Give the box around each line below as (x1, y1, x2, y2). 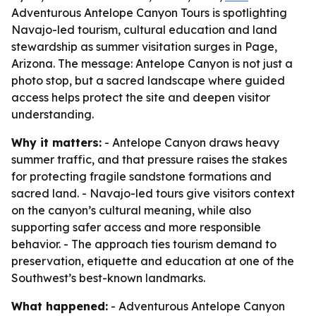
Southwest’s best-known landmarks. (11, 271, 205, 285)
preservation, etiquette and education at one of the (11, 254, 294, 268)
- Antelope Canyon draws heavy (102, 135, 279, 150)
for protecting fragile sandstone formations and (11, 169, 272, 183)
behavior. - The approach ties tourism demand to (11, 237, 276, 251)
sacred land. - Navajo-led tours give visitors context (11, 186, 295, 200)
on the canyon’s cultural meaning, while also (11, 203, 251, 217)
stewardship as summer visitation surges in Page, (11, 39, 277, 54)
